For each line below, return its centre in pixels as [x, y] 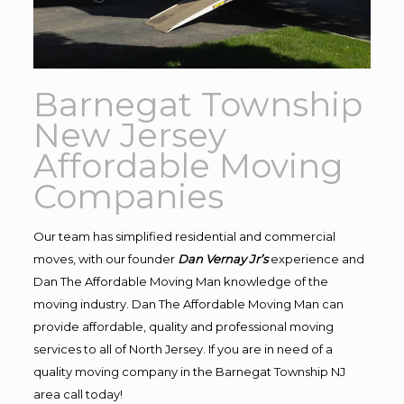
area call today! [78, 394]
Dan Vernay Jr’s [222, 258]
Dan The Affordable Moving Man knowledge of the [180, 281]
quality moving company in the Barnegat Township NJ [189, 371]
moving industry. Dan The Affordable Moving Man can [188, 303]
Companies [128, 196]
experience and [317, 258]
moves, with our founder [105, 258]
